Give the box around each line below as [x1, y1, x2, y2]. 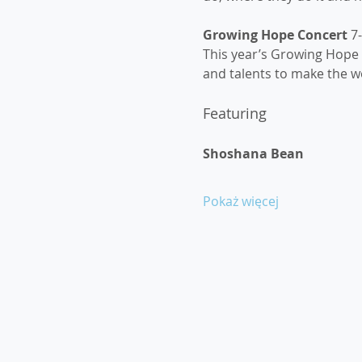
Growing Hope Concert [202, 26, 351, 44]
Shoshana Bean [202, 145, 304, 162]
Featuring [202, 103, 267, 123]
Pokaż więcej [202, 192, 279, 210]
